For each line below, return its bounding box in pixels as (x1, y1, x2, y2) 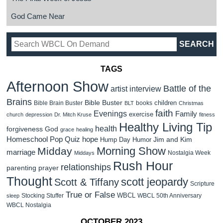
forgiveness (6, 125, 43, 133)
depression (25, 111, 52, 118)
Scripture (190, 180, 215, 187)
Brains (6, 97, 32, 108)
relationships (61, 162, 111, 173)
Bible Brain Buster (34, 100, 83, 107)
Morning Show (97, 145, 166, 158)
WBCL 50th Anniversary (137, 192, 202, 200)
